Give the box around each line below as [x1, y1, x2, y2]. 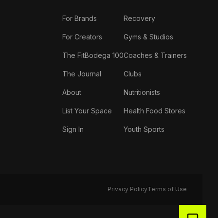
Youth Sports [124, 125, 164, 134]
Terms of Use [147, 185, 187, 193]
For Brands [62, 14, 97, 23]
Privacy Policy [108, 185, 147, 193]
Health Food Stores [124, 107, 185, 115]
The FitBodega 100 [62, 51, 124, 60]
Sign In [62, 125, 84, 134]
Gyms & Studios [124, 33, 173, 41]
